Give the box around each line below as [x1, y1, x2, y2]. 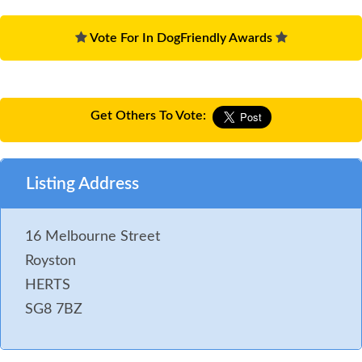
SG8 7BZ [25, 301, 82, 317]
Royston [25, 253, 76, 268]
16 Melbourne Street [25, 229, 160, 244]
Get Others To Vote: [90, 108, 206, 122]
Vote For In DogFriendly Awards [86, 31, 276, 44]
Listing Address [26, 175, 139, 192]
